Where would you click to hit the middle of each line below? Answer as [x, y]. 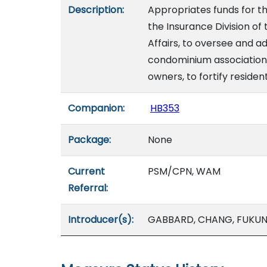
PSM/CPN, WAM [184, 171]
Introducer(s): [101, 220]
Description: [96, 10]
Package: [89, 140]
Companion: [96, 108]
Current [86, 171]
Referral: [88, 188]
